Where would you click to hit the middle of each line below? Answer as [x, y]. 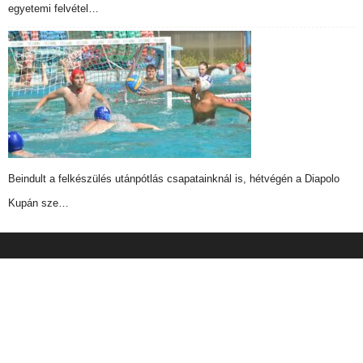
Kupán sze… [38, 203]
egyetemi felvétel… [53, 8]
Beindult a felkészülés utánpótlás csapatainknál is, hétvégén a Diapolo [174, 178]
